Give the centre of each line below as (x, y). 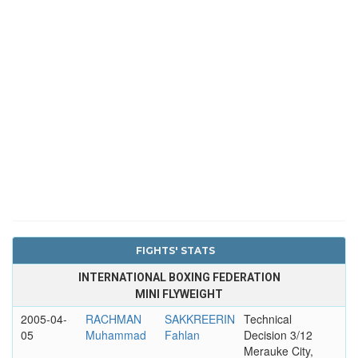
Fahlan (182, 334)
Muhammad (115, 334)
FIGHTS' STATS (175, 250)
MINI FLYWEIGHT (179, 294)
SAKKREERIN (199, 318)
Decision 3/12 (278, 334)
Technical (267, 318)
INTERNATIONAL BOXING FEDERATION (179, 277)
